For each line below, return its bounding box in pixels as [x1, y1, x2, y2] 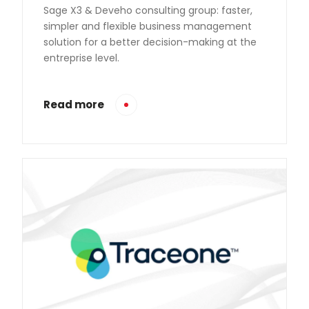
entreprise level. [43, 50, 119, 65]
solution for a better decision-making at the [43, 34, 257, 49]
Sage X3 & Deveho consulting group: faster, [43, 3, 252, 17]
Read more [43, 97, 104, 112]
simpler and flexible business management [43, 19, 252, 33]
